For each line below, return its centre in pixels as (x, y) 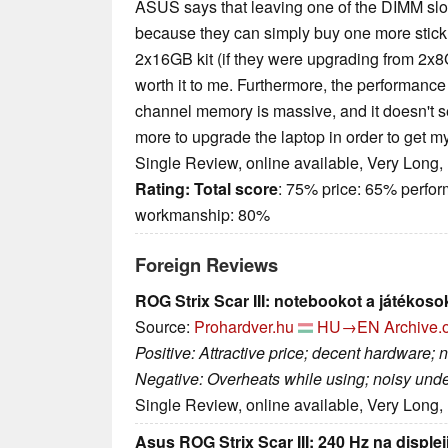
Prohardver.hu (244, 327)
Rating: (162, 189)
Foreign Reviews (206, 265)
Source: (164, 327)
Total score (236, 189)
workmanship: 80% (202, 215)
